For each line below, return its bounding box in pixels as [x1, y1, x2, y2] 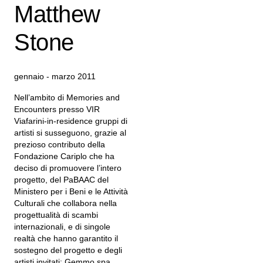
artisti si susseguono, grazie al [14, 128, 126, 137]
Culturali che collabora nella [14, 198, 117, 208]
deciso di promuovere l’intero [14, 163, 122, 173]
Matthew [14, 1, 100, 27]
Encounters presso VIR [14, 104, 100, 114]
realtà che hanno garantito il [14, 234, 118, 243]
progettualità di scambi [14, 210, 98, 220]
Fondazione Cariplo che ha [14, 151, 114, 161]
